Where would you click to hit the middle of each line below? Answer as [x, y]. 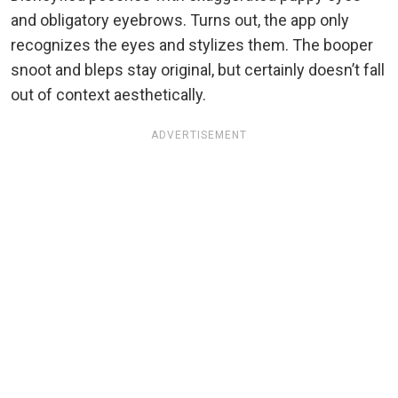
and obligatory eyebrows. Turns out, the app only [180, 20]
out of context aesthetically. [108, 95]
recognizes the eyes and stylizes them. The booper [192, 45]
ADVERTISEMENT [199, 135]
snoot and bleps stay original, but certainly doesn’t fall [198, 70]
